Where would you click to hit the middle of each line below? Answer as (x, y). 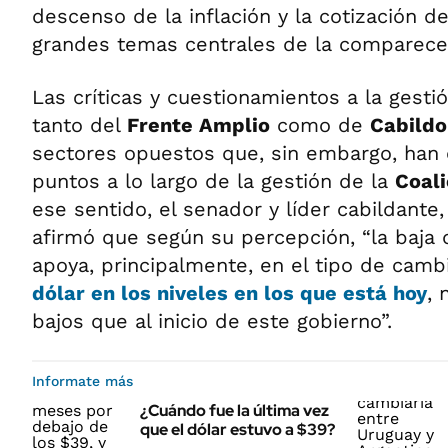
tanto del (79, 125)
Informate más (82, 381)
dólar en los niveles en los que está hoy (229, 293)
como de (320, 125)
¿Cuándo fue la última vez (234, 410)
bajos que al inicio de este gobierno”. (212, 321)
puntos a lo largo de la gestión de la (213, 181)
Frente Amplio (198, 125)
